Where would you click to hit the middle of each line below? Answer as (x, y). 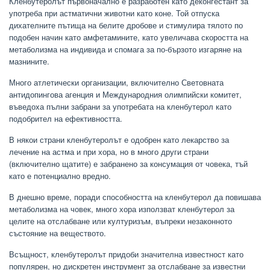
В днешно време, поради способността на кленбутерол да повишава (135, 197)
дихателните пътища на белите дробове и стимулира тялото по (126, 25)
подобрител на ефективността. (66, 119)
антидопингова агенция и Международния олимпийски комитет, (125, 95)
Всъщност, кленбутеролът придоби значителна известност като (126, 254)
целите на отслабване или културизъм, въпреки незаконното (121, 221)
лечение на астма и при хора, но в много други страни (109, 152)
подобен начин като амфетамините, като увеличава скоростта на (129, 37)
